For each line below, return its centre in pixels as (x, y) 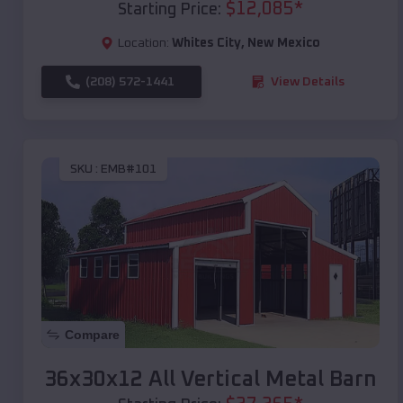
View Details (308, 81)
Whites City (206, 43)
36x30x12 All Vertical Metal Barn (210, 379)
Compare (92, 334)
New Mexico (284, 43)
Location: (143, 43)
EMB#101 (129, 170)
